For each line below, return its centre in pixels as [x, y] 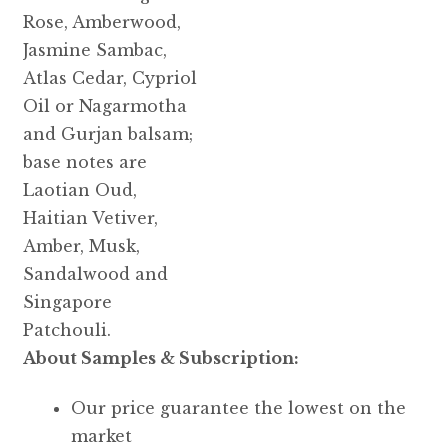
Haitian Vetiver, [90, 217]
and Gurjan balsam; [107, 133]
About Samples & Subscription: [160, 357]
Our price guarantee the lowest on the [238, 408]
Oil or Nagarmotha [104, 105]
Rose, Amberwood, [101, 21]
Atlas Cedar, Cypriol [109, 77]
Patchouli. [66, 329]
